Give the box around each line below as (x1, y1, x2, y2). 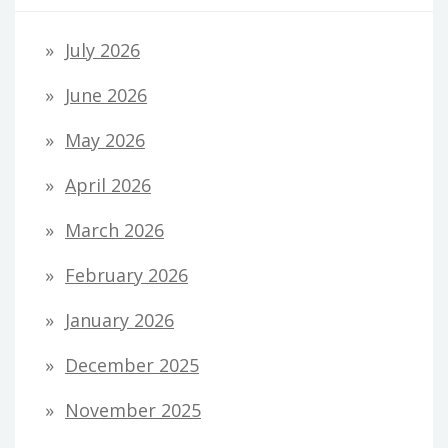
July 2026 (65, 37, 140, 62)
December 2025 (65, 352, 199, 377)
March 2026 (65, 217, 164, 242)
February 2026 (65, 262, 188, 287)
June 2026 (65, 82, 147, 107)
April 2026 (65, 172, 151, 197)
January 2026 (65, 307, 174, 332)
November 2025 (65, 397, 201, 422)
